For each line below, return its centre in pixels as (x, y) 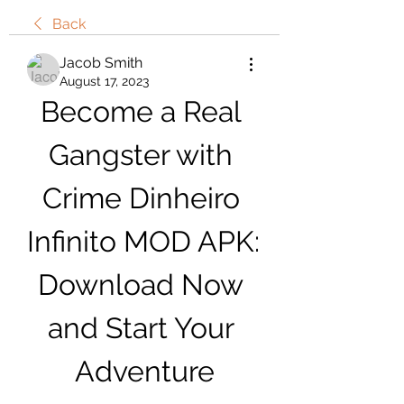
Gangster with (141, 155)
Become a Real (141, 111)
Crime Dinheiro (141, 198)
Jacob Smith (101, 63)
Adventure (144, 371)
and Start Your (141, 328)
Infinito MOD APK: (143, 241)
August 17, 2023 (104, 81)
